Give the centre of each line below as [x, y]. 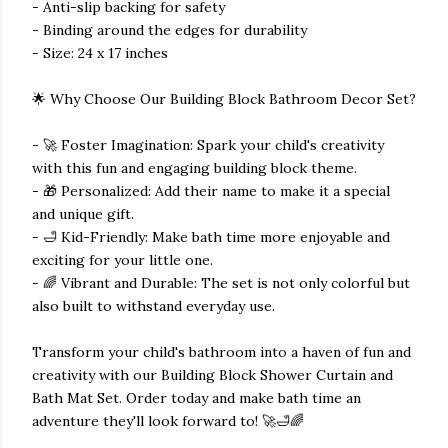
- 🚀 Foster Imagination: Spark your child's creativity [208, 145]
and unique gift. [83, 214]
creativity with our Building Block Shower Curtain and [212, 375]
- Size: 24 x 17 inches [100, 53]
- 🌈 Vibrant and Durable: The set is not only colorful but [221, 283]
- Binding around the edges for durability [169, 30]
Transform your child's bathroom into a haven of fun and [221, 352]
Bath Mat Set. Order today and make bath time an [196, 398]
